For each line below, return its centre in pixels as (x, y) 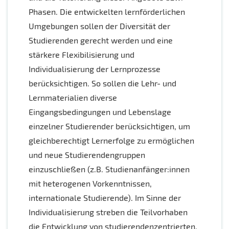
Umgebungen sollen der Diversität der (99, 26)
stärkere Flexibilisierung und (82, 55)
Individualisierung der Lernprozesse (95, 69)
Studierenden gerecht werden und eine (101, 40)
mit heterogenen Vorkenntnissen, (90, 184)
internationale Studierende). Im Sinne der (105, 198)
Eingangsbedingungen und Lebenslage (100, 112)
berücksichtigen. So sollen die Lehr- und (102, 83)
